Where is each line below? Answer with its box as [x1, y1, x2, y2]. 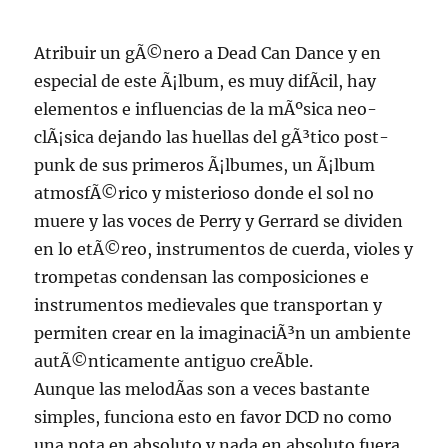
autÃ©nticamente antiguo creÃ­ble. [34, 351, 314, 371]
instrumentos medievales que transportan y [34, 295, 383, 315]
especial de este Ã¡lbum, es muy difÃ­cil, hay [34, 71, 377, 91]
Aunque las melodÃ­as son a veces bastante [34, 379, 371, 399]
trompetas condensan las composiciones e [34, 267, 370, 287]
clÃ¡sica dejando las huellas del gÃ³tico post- [34, 127, 390, 147]
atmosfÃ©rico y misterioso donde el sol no [34, 183, 375, 203]
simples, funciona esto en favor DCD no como [34, 407, 393, 427]
